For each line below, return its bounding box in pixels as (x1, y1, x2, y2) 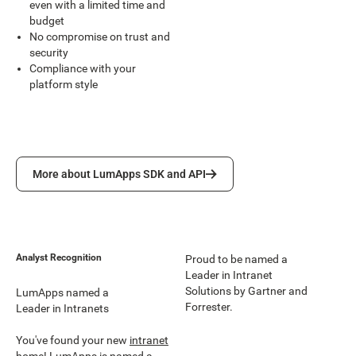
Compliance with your (29, 61, 137, 75)
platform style (29, 77, 99, 91)
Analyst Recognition (16, 251, 102, 263)
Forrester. (185, 300, 233, 313)
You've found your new (16, 334, 130, 347)
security (29, 45, 69, 59)
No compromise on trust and (29, 29, 171, 43)
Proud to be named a (185, 252, 288, 265)
